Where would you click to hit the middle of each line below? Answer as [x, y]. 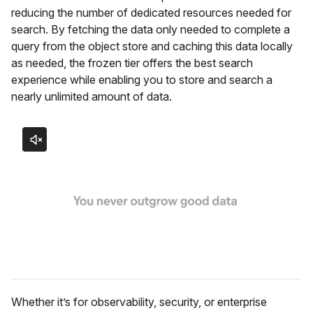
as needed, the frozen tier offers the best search [132, 63]
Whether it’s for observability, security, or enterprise [139, 302]
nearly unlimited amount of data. [93, 96]
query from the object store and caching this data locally [152, 46]
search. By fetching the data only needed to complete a [151, 29]
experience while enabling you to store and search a [142, 80]
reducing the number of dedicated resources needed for [151, 13]
